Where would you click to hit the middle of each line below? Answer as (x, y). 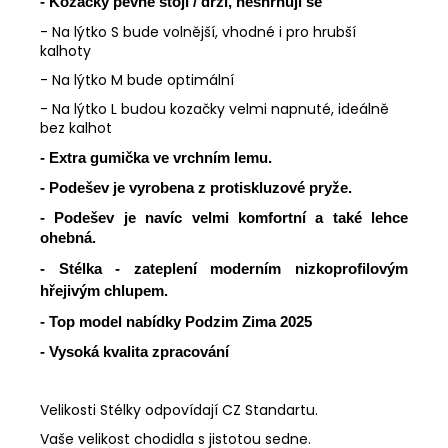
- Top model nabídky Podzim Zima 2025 (176, 321)
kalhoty (65, 50)
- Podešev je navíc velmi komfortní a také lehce (224, 217)
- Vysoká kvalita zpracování (134, 351)
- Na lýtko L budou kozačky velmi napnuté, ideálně (214, 108)
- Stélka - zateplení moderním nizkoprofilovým (224, 268)
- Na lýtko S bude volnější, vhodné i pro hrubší (198, 31)
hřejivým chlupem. (104, 290)
